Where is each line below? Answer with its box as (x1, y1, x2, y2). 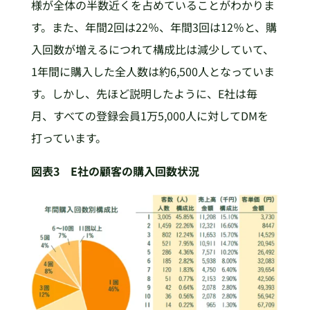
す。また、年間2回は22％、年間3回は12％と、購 (30, 19, 277, 36)
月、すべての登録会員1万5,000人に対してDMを (30, 107, 268, 125)
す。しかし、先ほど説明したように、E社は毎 (30, 85, 257, 102)
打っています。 (30, 129, 107, 147)
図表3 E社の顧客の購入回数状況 (30, 163, 199, 180)
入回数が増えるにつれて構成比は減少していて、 (30, 41, 274, 58)
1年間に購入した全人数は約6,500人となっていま (30, 63, 275, 80)
